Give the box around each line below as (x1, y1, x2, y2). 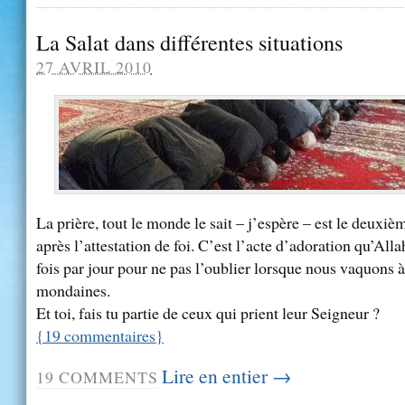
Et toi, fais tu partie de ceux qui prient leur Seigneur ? (36, 302, 380, 325)
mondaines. (36, 279, 110, 302)
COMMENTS (54, 366, 158, 389)
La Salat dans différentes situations (36, 27, 343, 58)
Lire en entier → (162, 363, 291, 390)
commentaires (61, 325, 155, 347)
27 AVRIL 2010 (36, 56, 152, 79)
